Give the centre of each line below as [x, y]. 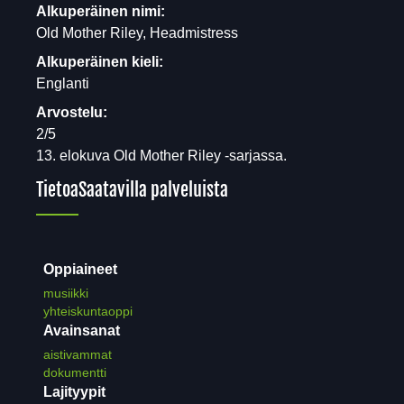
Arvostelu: [72, 113]
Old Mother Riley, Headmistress [137, 33]
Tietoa [57, 190]
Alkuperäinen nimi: [101, 12]
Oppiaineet [80, 270]
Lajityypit [74, 392]
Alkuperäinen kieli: [100, 62]
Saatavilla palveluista [153, 190]
